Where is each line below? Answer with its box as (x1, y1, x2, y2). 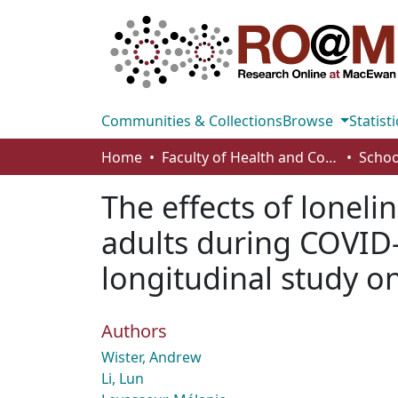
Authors (101, 319, 167, 343)
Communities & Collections (101, 111, 283, 131)
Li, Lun (101, 369, 144, 388)
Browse (283, 111, 337, 131)
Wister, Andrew (101, 347, 202, 367)
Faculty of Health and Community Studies (325, 147, 337, 167)
